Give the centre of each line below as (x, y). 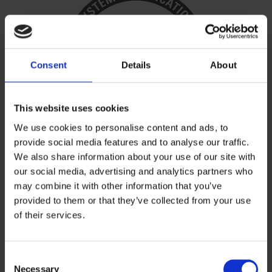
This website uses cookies (72, 108)
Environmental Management (136, 220)
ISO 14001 (136, 182)
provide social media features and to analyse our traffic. (132, 142)
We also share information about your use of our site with (135, 157)
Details (136, 65)
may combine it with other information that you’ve (118, 186)
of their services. (49, 215)
